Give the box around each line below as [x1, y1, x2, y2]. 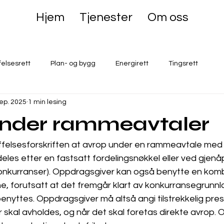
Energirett [115, 59, 148, 67]
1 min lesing [28, 98, 66, 105]
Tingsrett [168, 59, 198, 67]
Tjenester [79, 11, 132, 23]
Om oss [147, 11, 188, 23]
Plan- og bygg [50, 59, 95, 67]
